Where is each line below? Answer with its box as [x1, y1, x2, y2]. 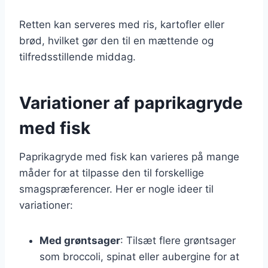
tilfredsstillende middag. [19, 50, 136, 63]
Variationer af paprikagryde [19, 92, 243, 113]
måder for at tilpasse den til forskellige [19, 166, 204, 179]
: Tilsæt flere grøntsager [120, 234, 236, 246]
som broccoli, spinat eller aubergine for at [39, 250, 239, 263]
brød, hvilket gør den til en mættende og [19, 34, 214, 47]
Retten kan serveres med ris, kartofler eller [19, 18, 224, 31]
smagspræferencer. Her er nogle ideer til [19, 182, 214, 195]
